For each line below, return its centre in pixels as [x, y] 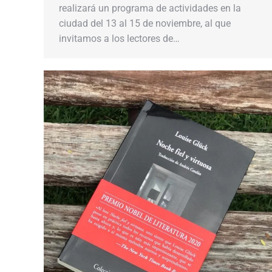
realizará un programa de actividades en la [150, 8]
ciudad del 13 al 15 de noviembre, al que [145, 24]
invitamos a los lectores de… [119, 39]
